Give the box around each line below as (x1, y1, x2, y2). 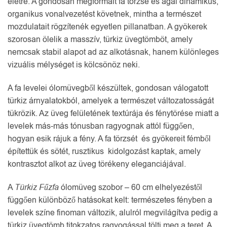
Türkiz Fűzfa (15, 181, 59, 193)
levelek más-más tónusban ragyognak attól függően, (8, 120, 194, 132)
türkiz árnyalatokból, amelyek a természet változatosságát (8, 95, 214, 106)
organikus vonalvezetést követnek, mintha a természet (8, 9, 201, 20)
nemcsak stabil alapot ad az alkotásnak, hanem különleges (8, 47, 219, 58)
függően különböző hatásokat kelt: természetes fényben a (8, 194, 212, 206)
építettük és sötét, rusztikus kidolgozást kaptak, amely (8, 145, 201, 157)
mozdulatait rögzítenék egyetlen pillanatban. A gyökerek (8, 21, 207, 32)
